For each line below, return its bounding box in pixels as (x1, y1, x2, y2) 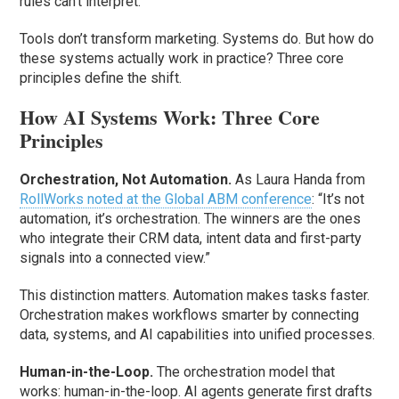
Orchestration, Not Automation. (20, 171, 236, 189)
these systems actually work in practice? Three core (20, 50, 345, 68)
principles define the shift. (20, 69, 183, 87)
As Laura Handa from (235, 171, 366, 189)
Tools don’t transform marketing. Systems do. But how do (20, 30, 375, 48)
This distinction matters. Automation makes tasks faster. (20, 287, 370, 305)
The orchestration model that (157, 363, 336, 381)
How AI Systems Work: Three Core (20, 102, 321, 133)
